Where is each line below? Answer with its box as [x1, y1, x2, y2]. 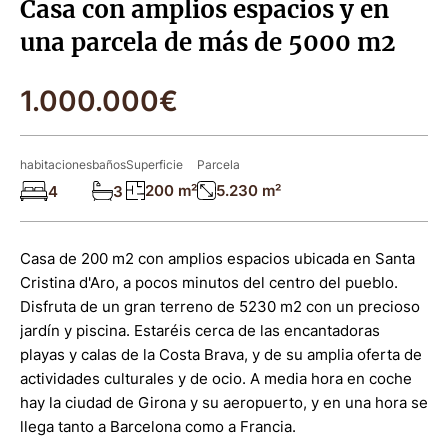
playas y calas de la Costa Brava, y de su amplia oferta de [20, 345, 422, 364]
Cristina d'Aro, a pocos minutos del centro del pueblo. [20, 273, 398, 292]
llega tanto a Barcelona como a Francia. [20, 417, 296, 436]
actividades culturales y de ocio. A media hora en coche [20, 369, 412, 388]
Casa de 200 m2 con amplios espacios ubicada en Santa [20, 249, 415, 268]
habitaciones [20, 157, 92, 172]
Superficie [126, 157, 183, 172]
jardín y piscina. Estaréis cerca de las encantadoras [20, 321, 380, 340]
